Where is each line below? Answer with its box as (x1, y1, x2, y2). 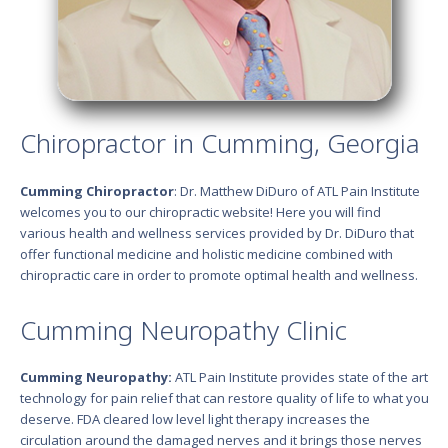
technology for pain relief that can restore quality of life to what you (19, 389, 429, 408)
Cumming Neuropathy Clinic (19, 311, 347, 348)
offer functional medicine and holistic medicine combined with (19, 244, 393, 263)
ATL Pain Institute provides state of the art (171, 368, 428, 387)
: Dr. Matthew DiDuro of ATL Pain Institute (173, 181, 420, 200)
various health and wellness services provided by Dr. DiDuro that (19, 223, 414, 242)
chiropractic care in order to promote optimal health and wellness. (19, 265, 418, 284)
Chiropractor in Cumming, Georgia (19, 125, 420, 162)
